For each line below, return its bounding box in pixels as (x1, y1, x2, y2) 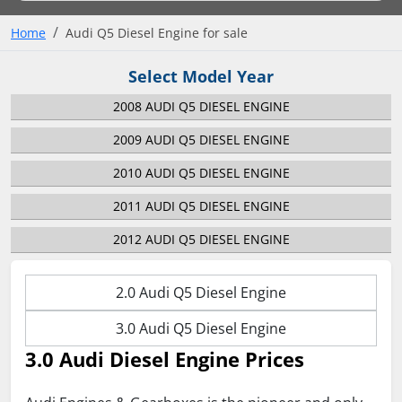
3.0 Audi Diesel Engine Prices (25, 345, 304, 373)
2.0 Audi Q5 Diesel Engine (116, 283, 286, 303)
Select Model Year (128, 66, 274, 88)
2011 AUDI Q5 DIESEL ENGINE (112, 197, 290, 215)
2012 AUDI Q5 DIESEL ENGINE (112, 231, 290, 249)
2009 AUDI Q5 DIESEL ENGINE (112, 131, 290, 149)
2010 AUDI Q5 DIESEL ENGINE (112, 164, 290, 182)
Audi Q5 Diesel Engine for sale (66, 24, 248, 42)
